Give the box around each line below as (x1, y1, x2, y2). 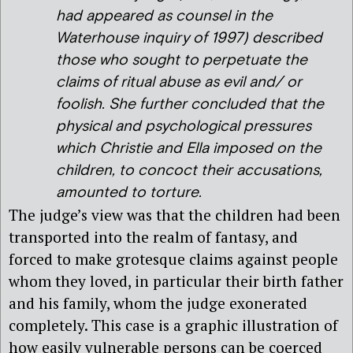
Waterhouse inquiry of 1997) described (56, 28, 322, 49)
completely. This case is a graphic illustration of (9, 315, 338, 336)
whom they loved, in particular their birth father (9, 271, 344, 292)
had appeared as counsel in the (56, 6, 273, 27)
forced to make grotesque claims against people (9, 249, 338, 269)
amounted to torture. (56, 183, 202, 203)
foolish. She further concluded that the (56, 95, 324, 115)
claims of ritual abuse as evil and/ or (56, 72, 302, 93)
